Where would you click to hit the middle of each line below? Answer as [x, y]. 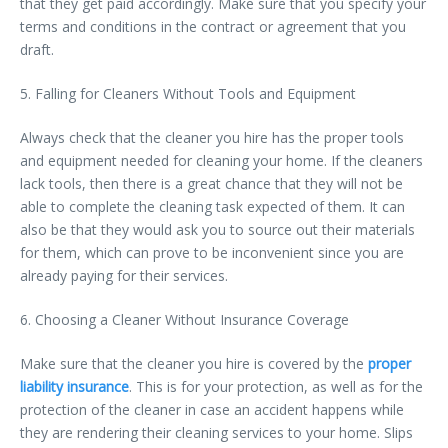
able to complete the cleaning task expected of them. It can [212, 206]
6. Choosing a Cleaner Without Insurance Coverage [184, 319]
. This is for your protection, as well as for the [276, 386]
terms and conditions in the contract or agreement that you [213, 26]
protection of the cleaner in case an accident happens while [212, 409]
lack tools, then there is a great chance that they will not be [211, 183]
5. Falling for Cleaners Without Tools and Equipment [188, 93]
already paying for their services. [124, 275]
